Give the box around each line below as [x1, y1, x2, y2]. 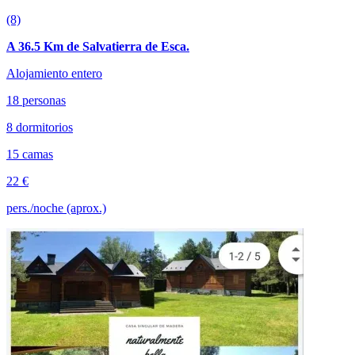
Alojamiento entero [6, 66, 102, 80]
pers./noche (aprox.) [6, 200, 106, 215]
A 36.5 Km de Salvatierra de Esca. [6, 39, 189, 53]
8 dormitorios [6, 120, 73, 134]
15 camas [6, 147, 53, 161]
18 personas [6, 93, 66, 107]
